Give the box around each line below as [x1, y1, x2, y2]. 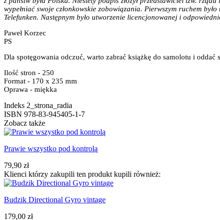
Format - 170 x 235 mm [4, 77, 77, 85]
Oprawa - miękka [4, 85, 57, 93]
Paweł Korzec [4, 28, 46, 37]
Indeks [4, 101, 25, 110]
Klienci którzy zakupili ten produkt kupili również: [4, 169, 161, 178]
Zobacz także [4, 118, 45, 127]
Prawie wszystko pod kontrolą [4, 144, 98, 153]
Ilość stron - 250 [4, 68, 54, 77]
